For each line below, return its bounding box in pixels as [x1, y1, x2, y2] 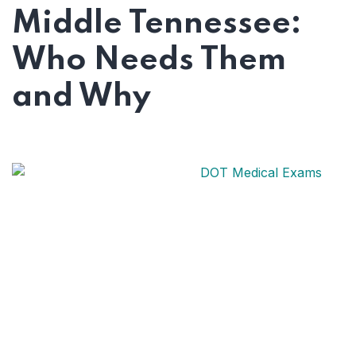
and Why [12, 81, 151, 113]
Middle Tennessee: [12, 8, 302, 40]
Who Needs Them [12, 44, 286, 76]
